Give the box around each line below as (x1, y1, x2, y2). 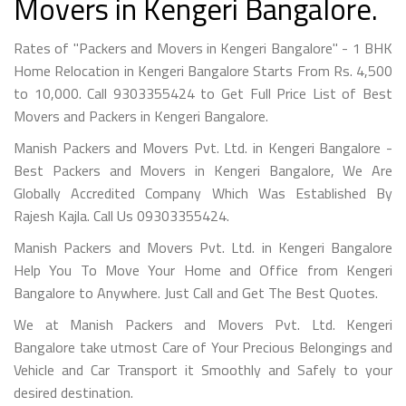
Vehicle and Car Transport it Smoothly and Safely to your (14, 358, 392, 381)
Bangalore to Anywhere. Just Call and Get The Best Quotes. (14, 281, 378, 304)
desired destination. (14, 381, 133, 403)
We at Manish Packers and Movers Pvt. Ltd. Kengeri (14, 313, 392, 335)
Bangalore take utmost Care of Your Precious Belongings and (14, 335, 392, 358)
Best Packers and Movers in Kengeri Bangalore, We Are (14, 159, 392, 181)
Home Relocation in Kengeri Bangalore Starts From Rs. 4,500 (14, 59, 392, 82)
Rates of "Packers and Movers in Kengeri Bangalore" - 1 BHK (14, 36, 392, 59)
